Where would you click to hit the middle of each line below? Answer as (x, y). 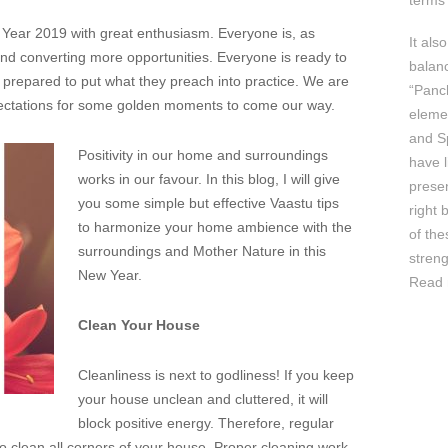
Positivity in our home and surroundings (203, 155)
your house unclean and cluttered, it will (203, 399)
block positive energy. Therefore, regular (206, 423)
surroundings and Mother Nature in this (202, 251)
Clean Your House (139, 325)
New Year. (110, 275)
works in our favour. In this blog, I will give (209, 179)
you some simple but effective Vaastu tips (208, 203)
